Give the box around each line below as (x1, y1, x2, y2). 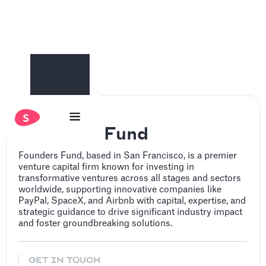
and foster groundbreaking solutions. (18, 219, 173, 228)
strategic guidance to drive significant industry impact (18, 208, 242, 217)
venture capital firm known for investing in (18, 163, 194, 172)
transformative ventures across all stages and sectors (18, 174, 241, 183)
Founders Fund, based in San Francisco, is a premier (18, 151, 237, 160)
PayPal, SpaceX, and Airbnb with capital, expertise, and (18, 197, 246, 205)
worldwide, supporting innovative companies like (18, 185, 221, 194)
